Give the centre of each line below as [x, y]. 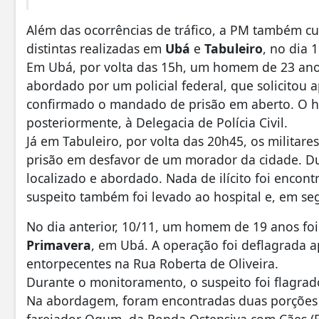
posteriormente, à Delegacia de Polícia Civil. [157, 122]
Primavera [59, 245]
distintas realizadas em [96, 48]
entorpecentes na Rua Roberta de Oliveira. [152, 263]
